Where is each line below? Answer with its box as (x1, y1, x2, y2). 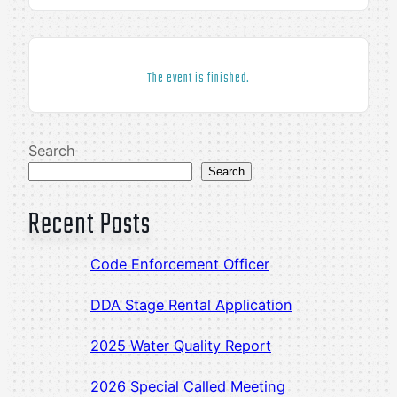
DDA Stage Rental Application (90, 296, 292, 315)
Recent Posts (28, 203, 151, 249)
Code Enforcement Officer (90, 255, 269, 274)
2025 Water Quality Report (90, 337, 271, 355)
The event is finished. (147, 68, 250, 90)
